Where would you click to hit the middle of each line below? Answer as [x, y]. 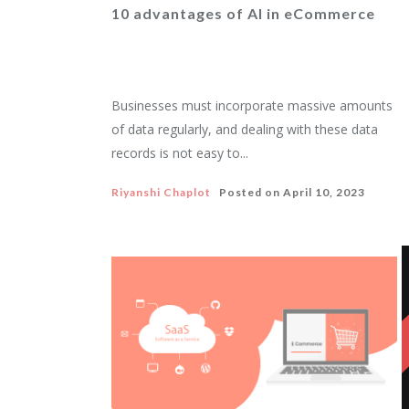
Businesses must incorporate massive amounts [252, 105]
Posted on [247, 192]
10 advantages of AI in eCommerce [243, 13]
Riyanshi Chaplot [161, 192]
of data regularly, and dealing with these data [245, 129]
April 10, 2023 [324, 192]
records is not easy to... [180, 153]
